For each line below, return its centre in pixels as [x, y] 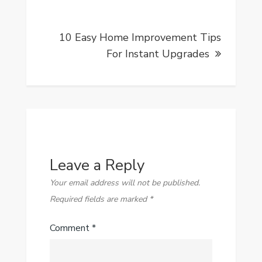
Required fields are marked [99, 199]
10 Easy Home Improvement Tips [140, 37]
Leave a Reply [97, 165]
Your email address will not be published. [125, 183]
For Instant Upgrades [158, 54]
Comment [70, 228]
